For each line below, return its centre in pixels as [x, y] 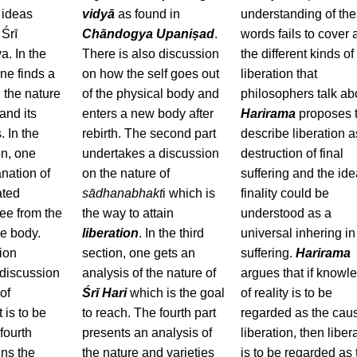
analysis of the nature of [149, 273]
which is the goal [175, 293]
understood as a [286, 213]
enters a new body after [147, 114]
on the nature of [126, 173]
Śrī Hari [104, 293]
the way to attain [127, 213]
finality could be [285, 193]
